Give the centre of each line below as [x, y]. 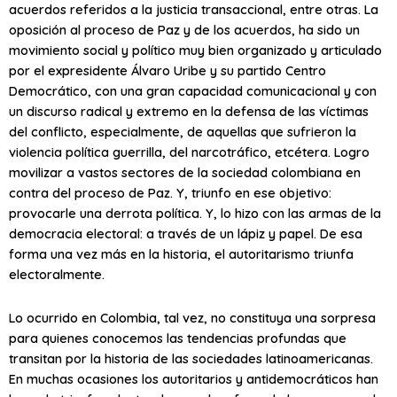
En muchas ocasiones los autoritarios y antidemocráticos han [194, 379]
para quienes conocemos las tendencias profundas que [178, 339]
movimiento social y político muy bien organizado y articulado [195, 51]
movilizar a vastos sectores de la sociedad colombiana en [185, 173]
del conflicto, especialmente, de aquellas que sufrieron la [183, 132]
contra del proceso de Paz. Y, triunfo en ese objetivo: [170, 193]
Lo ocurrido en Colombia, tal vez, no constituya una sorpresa [192, 318]
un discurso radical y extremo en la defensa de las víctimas [189, 112]
